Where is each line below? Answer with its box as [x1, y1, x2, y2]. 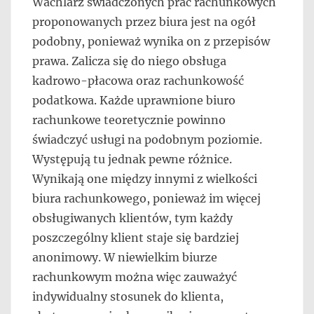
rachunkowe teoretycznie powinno [32, 113, 226, 127]
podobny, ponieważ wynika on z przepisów [32, 34, 270, 48]
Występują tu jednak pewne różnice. [32, 152, 232, 166]
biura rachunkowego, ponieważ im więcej [32, 191, 261, 205]
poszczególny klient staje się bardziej [32, 231, 239, 245]
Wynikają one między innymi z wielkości [32, 172, 257, 186]
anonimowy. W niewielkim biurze [32, 250, 217, 264]
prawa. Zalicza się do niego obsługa [32, 54, 226, 68]
